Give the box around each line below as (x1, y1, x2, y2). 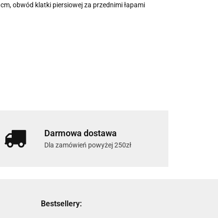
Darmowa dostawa (44, 128, 117, 139)
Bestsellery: (40, 199, 82, 209)
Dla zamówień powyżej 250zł (44, 141, 131, 149)
